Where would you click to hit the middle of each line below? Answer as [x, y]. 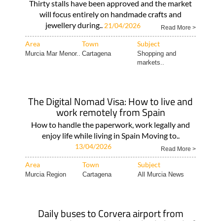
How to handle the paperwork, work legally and [110, 125]
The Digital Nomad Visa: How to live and [110, 101]
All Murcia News [161, 174]
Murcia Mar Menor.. [53, 54]
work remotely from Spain [110, 112]
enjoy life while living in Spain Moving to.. [110, 135]
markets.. [150, 62]
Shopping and [156, 54]
